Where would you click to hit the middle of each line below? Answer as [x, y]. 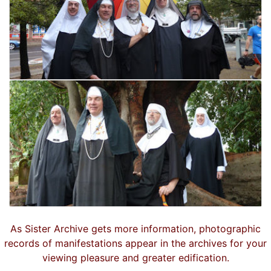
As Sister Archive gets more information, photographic [135, 229]
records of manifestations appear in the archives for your [135, 243]
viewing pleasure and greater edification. [135, 258]
